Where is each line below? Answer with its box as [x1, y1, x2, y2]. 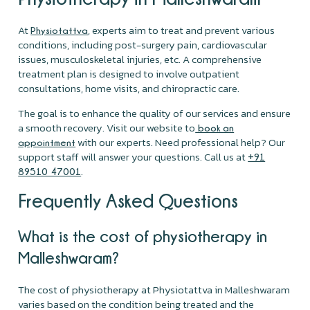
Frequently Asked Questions [18, 190, 239, 210]
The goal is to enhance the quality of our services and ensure [18, 104, 291, 121]
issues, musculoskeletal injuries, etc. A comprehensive [18, 51, 262, 67]
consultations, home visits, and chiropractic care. [18, 80, 242, 96]
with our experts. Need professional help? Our [75, 134, 286, 150]
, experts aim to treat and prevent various [88, 21, 275, 38]
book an [195, 122, 235, 133]
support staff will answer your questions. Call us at [18, 148, 248, 165]
